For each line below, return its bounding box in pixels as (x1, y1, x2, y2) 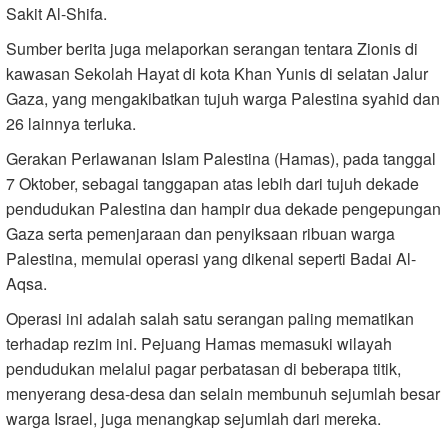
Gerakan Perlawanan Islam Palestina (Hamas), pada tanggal (6, 146, 436, 170)
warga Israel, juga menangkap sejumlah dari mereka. (6, 406, 381, 430)
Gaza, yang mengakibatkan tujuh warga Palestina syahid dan (6, 86, 440, 110)
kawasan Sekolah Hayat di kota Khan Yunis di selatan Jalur (6, 61, 428, 85)
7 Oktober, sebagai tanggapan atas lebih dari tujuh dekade (6, 171, 419, 195)
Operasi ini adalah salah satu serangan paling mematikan (6, 306, 414, 330)
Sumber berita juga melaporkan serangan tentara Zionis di (6, 36, 418, 60)
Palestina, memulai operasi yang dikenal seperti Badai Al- (6, 246, 416, 270)
